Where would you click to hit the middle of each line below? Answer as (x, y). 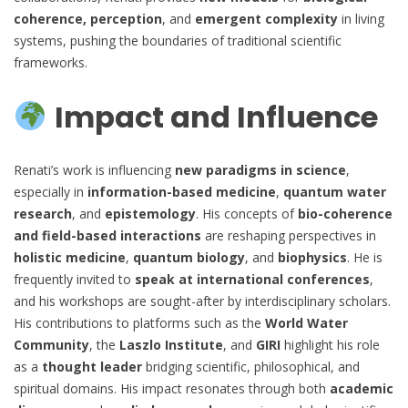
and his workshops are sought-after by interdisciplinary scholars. (202, 301)
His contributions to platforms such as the (139, 323)
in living (361, 19)
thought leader (92, 367)
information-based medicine (182, 192)
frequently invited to (74, 280)
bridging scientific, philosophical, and (251, 367)
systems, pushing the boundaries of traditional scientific (178, 41)
